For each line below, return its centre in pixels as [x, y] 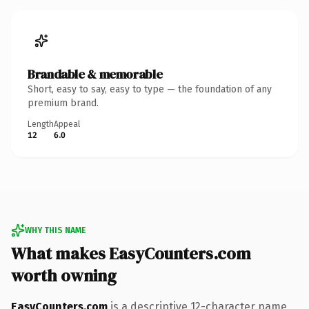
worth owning [64, 275]
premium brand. [63, 103]
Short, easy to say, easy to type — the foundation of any [150, 89]
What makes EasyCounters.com [131, 253]
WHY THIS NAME [55, 230]
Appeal [67, 124]
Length [41, 124]
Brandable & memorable [95, 74]
